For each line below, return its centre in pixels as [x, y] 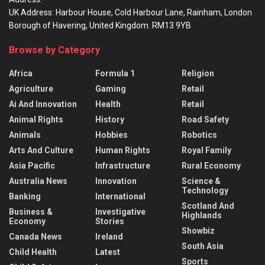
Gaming [111, 89]
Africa [21, 74]
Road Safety [205, 120]
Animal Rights [36, 120]
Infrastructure [123, 166]
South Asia [203, 246]
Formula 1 [115, 74]
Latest [108, 252]
